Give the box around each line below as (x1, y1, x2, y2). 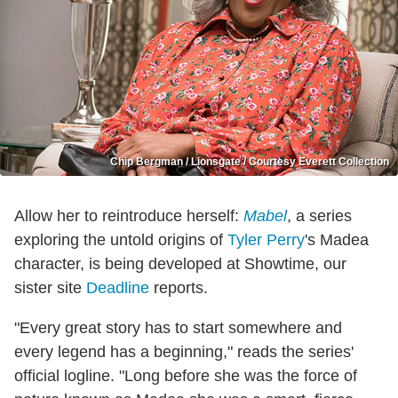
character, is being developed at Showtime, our (14, 255, 346, 274)
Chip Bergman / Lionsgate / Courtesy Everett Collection (110, 155, 389, 169)
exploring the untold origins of (14, 231, 227, 250)
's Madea (305, 231, 369, 250)
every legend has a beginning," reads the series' (14, 343, 354, 362)
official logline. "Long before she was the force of (14, 367, 357, 386)
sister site (14, 279, 86, 298)
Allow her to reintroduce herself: (14, 207, 243, 226)
